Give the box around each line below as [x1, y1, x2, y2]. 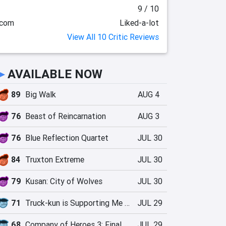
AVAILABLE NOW [8, 67, 102, 81]
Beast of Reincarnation [25, 111, 106, 121]
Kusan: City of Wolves [25, 176, 102, 186]
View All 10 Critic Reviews [67, 32, 159, 42]
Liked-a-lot [120, 18, 159, 28]
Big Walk [25, 89, 56, 99]
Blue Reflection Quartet [25, 133, 108, 143]
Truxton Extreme [25, 154, 84, 164]
